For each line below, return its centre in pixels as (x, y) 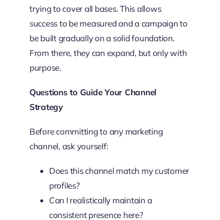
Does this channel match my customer (119, 171)
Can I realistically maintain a (100, 200)
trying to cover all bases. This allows (95, 9)
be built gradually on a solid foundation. (102, 38)
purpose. (45, 68)
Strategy (46, 107)
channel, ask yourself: (69, 146)
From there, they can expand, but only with (108, 53)
